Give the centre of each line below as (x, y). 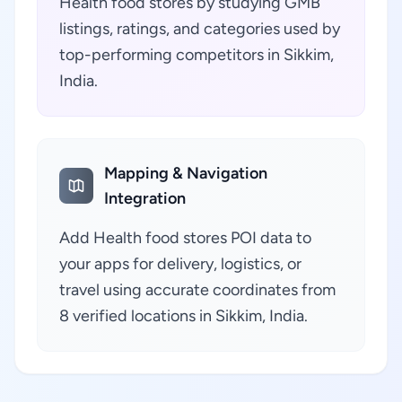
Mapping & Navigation (186, 173)
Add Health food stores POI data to (185, 238)
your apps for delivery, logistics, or (180, 264)
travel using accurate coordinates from (197, 290)
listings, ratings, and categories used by (200, 29)
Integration (145, 198)
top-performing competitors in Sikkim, (197, 55)
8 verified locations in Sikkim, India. (184, 316)
